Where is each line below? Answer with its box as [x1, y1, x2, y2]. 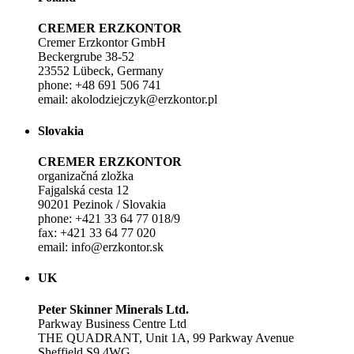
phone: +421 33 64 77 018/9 [38, 212, 180, 225]
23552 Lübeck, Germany [38, 64, 164, 78]
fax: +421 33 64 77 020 [38, 226, 156, 239]
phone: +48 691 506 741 [38, 78, 161, 92]
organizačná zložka [38, 169, 134, 183]
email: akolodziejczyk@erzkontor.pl [38, 92, 217, 107]
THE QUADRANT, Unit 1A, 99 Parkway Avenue [38, 330, 294, 345]
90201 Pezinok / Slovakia [38, 198, 166, 211]
